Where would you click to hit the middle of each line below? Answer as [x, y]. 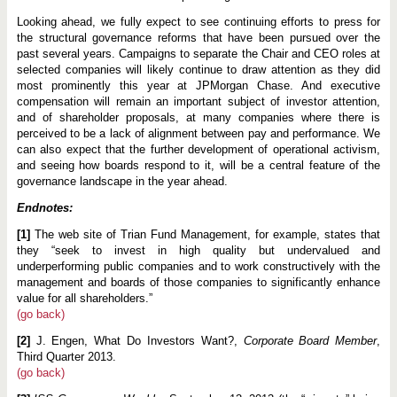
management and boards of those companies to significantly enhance [198, 282]
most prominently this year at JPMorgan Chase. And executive [198, 85]
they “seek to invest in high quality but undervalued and [198, 250]
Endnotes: [44, 207]
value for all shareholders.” [84, 298]
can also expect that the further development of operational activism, [198, 149]
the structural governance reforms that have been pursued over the [198, 37]
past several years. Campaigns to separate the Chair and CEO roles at [198, 53]
